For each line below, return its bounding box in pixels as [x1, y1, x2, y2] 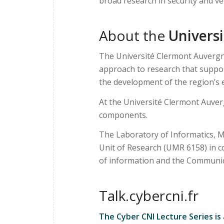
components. [99, 109, 147, 120]
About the [99, 25, 168, 45]
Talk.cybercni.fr [99, 186, 198, 205]
